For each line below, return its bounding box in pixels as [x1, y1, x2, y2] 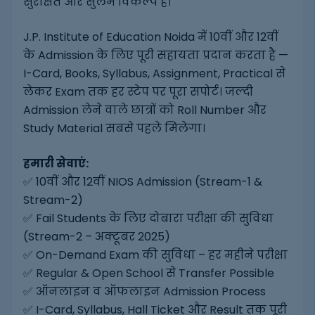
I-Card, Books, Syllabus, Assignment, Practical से [22, 65, 285, 82]
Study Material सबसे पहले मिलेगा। [22, 120, 205, 137]
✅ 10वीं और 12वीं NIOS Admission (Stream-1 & [22, 174, 262, 191]
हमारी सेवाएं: [22, 155, 89, 172]
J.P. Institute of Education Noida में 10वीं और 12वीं [22, 29, 278, 46]
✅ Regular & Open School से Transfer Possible [22, 265, 274, 282]
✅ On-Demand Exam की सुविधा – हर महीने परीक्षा [22, 247, 288, 264]
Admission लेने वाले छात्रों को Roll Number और [22, 102, 266, 119]
